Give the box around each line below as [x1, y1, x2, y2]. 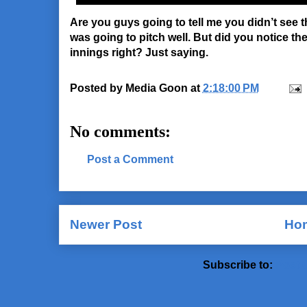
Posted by [69, 82, 125, 94]
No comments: [69, 123, 171, 140]
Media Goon [125, 82, 188, 94]
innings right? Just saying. [69, 47, 208, 58]
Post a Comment [86, 153, 173, 165]
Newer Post [69, 217, 142, 232]
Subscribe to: [203, 259, 275, 271]
